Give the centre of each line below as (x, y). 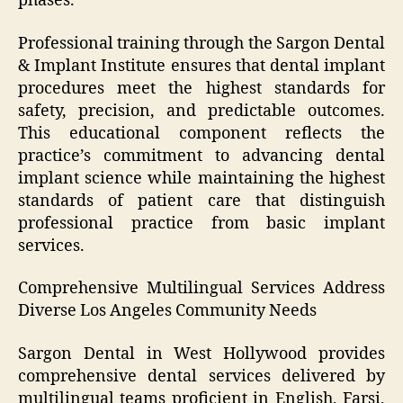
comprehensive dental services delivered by (201, 376)
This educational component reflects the (201, 133)
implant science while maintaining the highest (201, 178)
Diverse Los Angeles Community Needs (167, 311)
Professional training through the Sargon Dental (201, 43)
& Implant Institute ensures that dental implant (201, 66)
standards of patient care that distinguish (201, 201)
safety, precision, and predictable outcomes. (201, 111)
